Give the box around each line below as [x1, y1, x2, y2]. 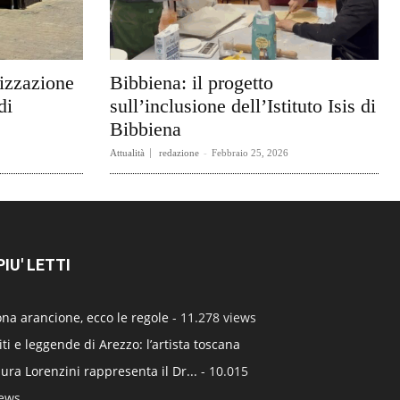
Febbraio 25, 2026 [211, 147, 288, 159]
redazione [158, 147, 199, 159]
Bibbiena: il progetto [109, 71, 273, 95]
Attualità [109, 147, 145, 159]
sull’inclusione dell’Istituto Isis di [109, 95, 376, 118]
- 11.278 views [169, 309, 256, 327]
